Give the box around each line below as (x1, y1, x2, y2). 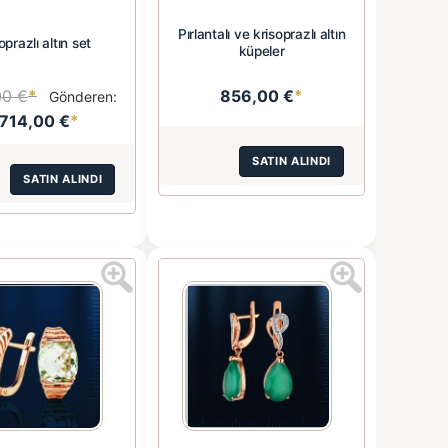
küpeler (238, 43, 285, 60)
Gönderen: (44, 87, 117, 105)
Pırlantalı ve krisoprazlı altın (177, 26, 346, 43)
